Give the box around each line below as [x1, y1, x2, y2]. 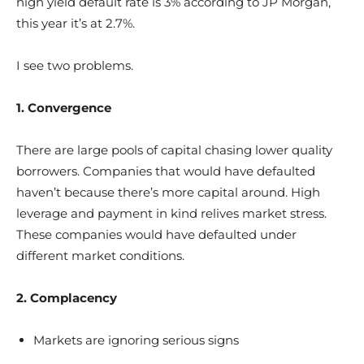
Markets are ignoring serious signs [33, 332, 239, 348]
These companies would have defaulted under [16, 227, 297, 242]
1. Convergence [16, 100, 111, 115]
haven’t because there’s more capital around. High [16, 184, 320, 200]
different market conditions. [16, 248, 184, 263]
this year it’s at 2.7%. [16, 15, 135, 31]
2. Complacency [16, 290, 117, 305]
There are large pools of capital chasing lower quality [16, 142, 332, 158]
